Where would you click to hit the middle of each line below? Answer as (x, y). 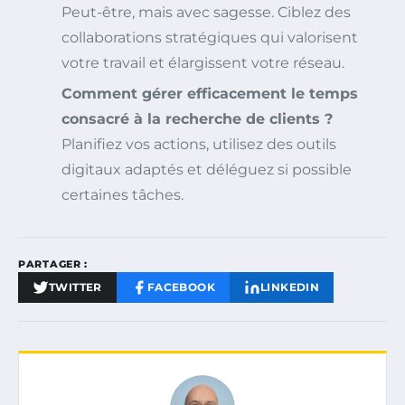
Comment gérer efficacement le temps (210, 93)
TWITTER (75, 287)
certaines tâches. (122, 194)
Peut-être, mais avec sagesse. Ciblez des (206, 12)
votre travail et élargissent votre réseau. (203, 62)
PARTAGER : (53, 264)
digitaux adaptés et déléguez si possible (207, 169)
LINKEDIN (290, 287)
